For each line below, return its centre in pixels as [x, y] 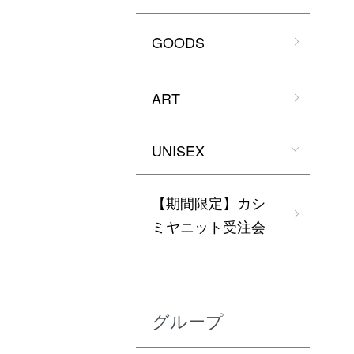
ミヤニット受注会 [209, 226]
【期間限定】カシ [209, 202]
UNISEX [178, 150]
